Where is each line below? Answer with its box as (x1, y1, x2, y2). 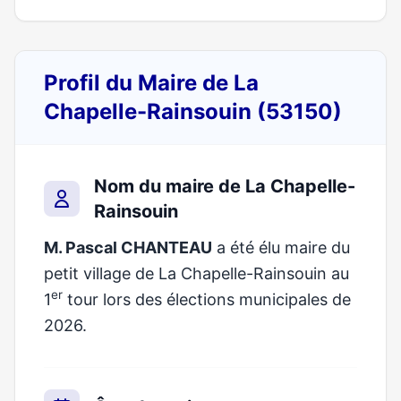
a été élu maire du (212, 238, 350, 257)
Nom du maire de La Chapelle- (94, 175, 355, 197)
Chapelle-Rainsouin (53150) (44, 98, 342, 124)
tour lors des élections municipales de (63, 290, 351, 309)
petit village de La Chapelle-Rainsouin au (44, 264, 349, 283)
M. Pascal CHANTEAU (44, 238, 212, 257)
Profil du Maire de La (44, 70, 259, 96)
